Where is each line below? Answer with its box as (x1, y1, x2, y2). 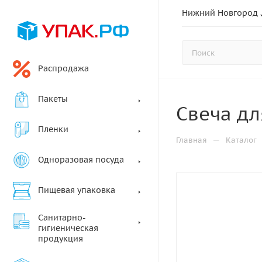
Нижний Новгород (182, 8, 258, 18)
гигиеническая (38, 223, 98, 233)
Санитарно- (38, 212, 86, 223)
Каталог (226, 135, 257, 145)
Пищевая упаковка (38, 185, 115, 195)
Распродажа (38, 63, 89, 74)
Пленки (38, 124, 68, 135)
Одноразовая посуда (38, 154, 124, 165)
